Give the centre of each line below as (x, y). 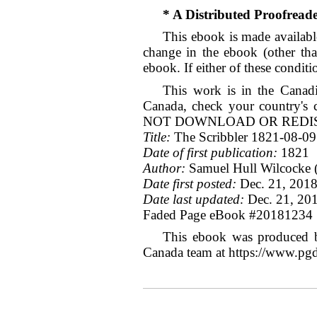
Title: (156, 137)
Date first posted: (189, 183)
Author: (164, 168)
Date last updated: (193, 199)
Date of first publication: (210, 152)
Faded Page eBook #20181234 (227, 214)
